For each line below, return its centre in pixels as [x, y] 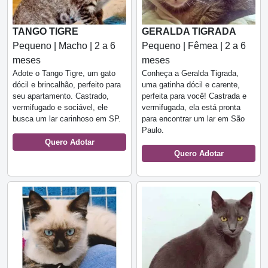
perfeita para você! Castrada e [194, 96]
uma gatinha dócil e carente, [191, 84]
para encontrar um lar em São [193, 118]
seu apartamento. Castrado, [61, 96]
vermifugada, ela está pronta [191, 107]
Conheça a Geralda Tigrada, [190, 73]
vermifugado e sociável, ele [60, 107]
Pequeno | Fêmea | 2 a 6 [194, 45]
